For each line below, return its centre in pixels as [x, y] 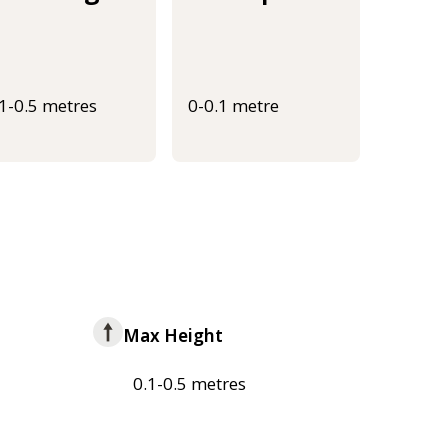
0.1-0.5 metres [190, 384]
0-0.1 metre [233, 106]
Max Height [173, 336]
